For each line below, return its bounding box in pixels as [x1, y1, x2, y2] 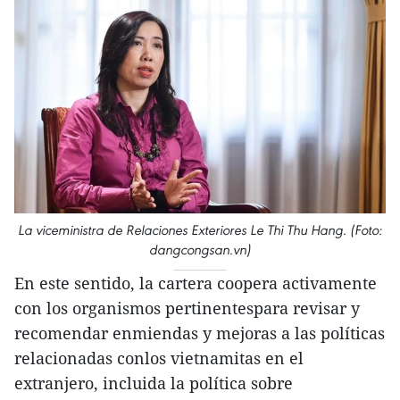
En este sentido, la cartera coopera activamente [14, 271, 377, 294]
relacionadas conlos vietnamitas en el [14, 346, 304, 369]
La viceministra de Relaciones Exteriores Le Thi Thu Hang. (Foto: [18, 221, 382, 238]
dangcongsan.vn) [149, 240, 251, 258]
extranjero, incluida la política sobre [14, 371, 293, 394]
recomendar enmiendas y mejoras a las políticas [14, 321, 385, 344]
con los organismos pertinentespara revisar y [14, 296, 360, 319]
